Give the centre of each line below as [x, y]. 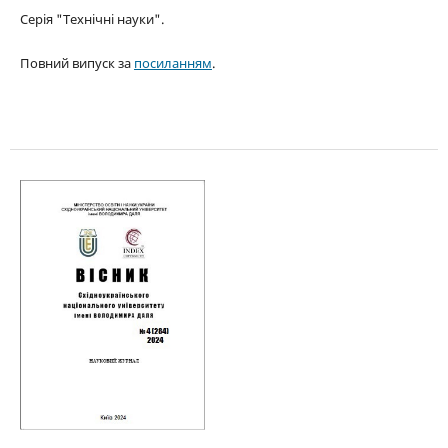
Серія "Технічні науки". [91, 19]
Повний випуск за [76, 63]
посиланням [172, 63]
